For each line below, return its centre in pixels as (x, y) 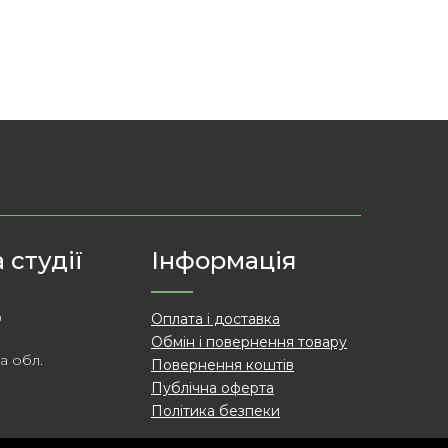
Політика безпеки (215, 410)
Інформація (224, 260)
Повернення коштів (222, 364)
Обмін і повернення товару (249, 341)
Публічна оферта (212, 387)
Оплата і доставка (215, 318)
